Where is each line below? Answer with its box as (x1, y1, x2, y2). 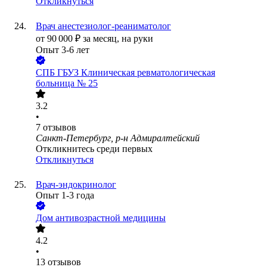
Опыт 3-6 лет (36, 45, 89, 55)
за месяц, (83, 33, 122, 44)
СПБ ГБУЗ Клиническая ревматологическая (36, 67, 215, 78)
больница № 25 (36, 78, 98, 89)
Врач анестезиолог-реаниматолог (36, 21, 171, 32)
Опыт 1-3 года (36, 190, 94, 201)
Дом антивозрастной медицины (36, 213, 166, 223)
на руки (122, 33, 153, 44)
